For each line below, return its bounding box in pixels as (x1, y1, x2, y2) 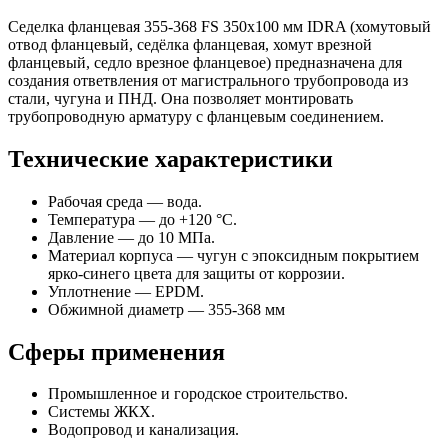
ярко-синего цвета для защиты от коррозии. (48, 264, 345, 282)
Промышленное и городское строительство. (48, 385, 348, 403)
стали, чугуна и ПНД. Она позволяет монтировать (8, 89, 353, 107)
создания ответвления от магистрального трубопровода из (8, 71, 408, 89)
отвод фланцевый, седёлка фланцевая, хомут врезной (8, 35, 372, 53)
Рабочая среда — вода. (48, 192, 202, 210)
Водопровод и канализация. (48, 421, 239, 439)
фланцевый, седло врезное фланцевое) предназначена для (8, 53, 402, 71)
